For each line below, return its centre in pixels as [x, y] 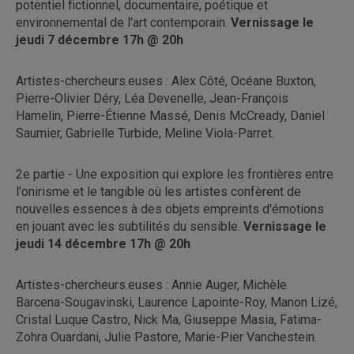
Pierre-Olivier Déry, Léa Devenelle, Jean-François [152, 98]
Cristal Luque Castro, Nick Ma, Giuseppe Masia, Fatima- [169, 319]
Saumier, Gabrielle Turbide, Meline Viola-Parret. [145, 133]
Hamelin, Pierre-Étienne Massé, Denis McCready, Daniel [170, 115]
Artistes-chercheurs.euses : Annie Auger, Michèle [151, 284]
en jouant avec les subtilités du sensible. [130, 226]
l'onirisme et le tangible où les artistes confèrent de [158, 191]
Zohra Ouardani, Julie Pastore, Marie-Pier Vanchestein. [166, 337]
